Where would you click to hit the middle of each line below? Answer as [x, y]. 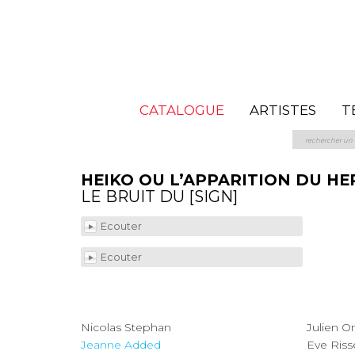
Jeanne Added [143, 345]
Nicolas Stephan [148, 328]
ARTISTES [282, 110]
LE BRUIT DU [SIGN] [159, 197]
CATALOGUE [181, 110]
